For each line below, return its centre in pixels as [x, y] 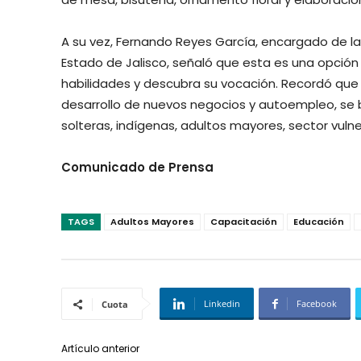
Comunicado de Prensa [137, 168]
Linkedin [222, 304]
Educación [319, 222]
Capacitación [244, 222]
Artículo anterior [100, 349]
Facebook [317, 304]
